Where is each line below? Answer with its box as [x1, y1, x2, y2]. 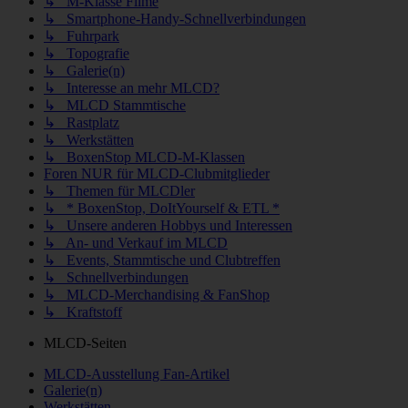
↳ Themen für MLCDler [44, 182, 195, 199]
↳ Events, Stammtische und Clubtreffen [44, 251, 280, 268]
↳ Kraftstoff [44, 303, 122, 320]
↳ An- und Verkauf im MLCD [44, 234, 228, 250]
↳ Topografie [44, 45, 129, 61]
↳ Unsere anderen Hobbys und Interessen [44, 217, 292, 233]
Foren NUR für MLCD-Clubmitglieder [44, 165, 270, 181]
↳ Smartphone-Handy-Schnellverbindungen [44, 10, 306, 26]
